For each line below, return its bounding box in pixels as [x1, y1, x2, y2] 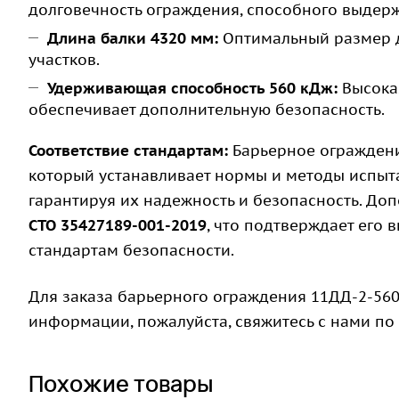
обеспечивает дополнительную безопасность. [28, 100, 385, 120]
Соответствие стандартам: [28, 141, 228, 161]
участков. [28, 50, 100, 70]
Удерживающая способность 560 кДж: [47, 78, 338, 99]
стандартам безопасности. [28, 240, 234, 261]
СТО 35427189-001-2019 [28, 216, 207, 236]
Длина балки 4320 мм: [47, 28, 218, 49]
